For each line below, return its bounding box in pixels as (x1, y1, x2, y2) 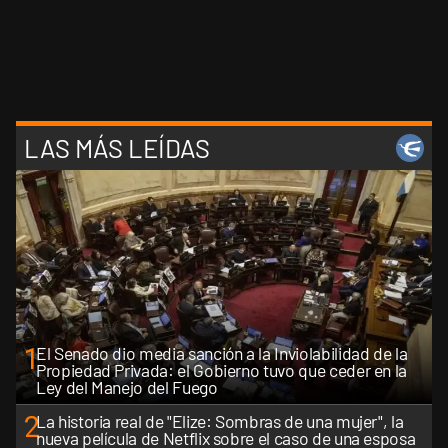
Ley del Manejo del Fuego (36, 375, 218, 398)
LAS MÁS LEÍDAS (24, 132, 210, 164)
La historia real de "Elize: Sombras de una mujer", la (36, 409, 404, 432)
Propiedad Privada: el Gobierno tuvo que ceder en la (36, 358, 408, 381)
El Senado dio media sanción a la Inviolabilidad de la (36, 341, 408, 364)
